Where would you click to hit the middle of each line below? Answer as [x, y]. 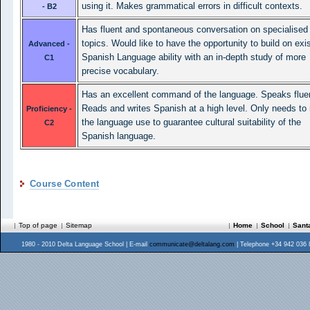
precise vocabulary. [120, 71]
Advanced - [49, 44]
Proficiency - [49, 109]
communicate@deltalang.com [192, 244]
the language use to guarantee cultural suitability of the [191, 122]
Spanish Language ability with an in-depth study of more [194, 57]
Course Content [65, 184]
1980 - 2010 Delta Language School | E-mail [85, 244]
